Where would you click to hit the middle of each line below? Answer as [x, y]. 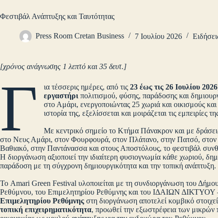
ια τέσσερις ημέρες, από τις [87, 87]
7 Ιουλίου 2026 [158, 36]
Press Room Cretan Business [80, 36]
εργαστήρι [61, 96]
